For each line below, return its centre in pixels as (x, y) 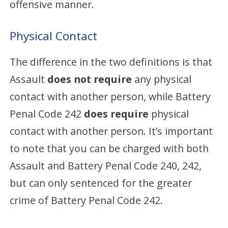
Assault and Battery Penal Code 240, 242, (106, 165)
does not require (90, 79)
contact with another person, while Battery (110, 96)
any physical (162, 79)
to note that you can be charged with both (109, 148)
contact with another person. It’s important (111, 131)
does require (117, 113)
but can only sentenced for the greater (101, 183)
